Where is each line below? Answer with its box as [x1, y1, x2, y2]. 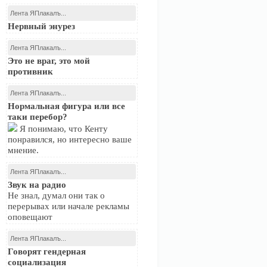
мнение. [8, 145, 39, 155]
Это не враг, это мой [8, 56, 90, 66]
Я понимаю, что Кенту [17, 124, 108, 133]
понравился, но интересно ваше [8, 135, 132, 144]
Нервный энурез [8, 21, 75, 31]
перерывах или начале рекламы [8, 201, 129, 211]
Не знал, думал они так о [8, 191, 105, 200]
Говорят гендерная [8, 247, 86, 256]
